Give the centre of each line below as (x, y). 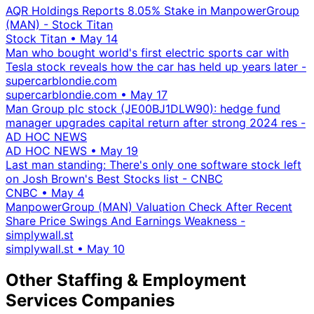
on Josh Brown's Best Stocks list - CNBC (114, 179)
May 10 (106, 249)
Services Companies (90, 301)
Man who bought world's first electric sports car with (147, 53)
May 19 (119, 151)
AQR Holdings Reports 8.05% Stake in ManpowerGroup (152, 11)
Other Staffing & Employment (126, 280)
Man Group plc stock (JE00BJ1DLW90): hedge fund (143, 109)
